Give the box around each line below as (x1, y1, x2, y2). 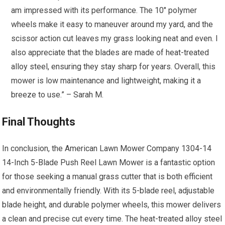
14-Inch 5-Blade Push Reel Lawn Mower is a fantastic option (2, 158, 215, 168)
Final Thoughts (2, 116, 76, 129)
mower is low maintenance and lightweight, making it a (11, 76, 201, 86)
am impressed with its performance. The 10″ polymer (11, 6, 197, 16)
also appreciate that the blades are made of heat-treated (11, 48, 209, 58)
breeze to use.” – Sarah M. (11, 90, 104, 100)
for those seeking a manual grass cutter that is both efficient (2, 172, 213, 182)
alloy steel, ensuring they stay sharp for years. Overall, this (11, 62, 216, 72)
